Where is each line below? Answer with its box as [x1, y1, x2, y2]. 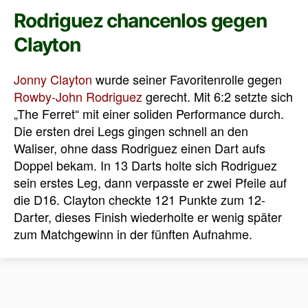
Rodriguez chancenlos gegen [14, 8, 267, 32]
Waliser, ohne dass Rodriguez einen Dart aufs [14, 138, 265, 157]
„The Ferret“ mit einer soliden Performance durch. [14, 104, 284, 122]
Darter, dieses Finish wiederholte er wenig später [14, 207, 282, 225]
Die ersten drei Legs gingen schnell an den [14, 121, 248, 140]
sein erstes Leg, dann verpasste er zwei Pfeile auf [14, 173, 287, 191]
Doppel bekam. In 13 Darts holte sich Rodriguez [14, 155, 277, 174]
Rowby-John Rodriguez [14, 87, 142, 105]
